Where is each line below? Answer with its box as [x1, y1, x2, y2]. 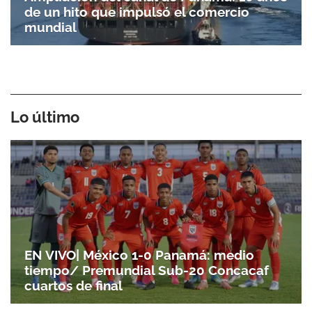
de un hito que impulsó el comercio [24, 3, 249, 19]
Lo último [10, 107, 79, 126]
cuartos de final [24, 278, 123, 294]
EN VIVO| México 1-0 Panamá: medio [24, 247, 254, 263]
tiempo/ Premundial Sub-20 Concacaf [24, 263, 269, 279]
